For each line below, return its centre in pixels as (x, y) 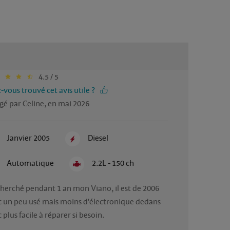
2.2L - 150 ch (113, 164)
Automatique (30, 164)
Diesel (98, 138)
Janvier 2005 (28, 138)
